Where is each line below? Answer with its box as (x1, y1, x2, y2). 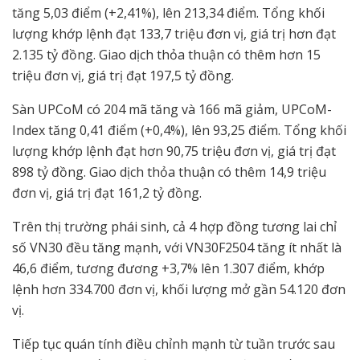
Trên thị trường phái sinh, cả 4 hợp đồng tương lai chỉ (12, 217, 337, 235)
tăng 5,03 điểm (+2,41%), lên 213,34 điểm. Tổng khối (12, 3, 325, 22)
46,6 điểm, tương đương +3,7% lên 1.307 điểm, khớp (12, 259, 325, 277)
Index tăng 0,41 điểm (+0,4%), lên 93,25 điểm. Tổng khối (12, 121, 346, 139)
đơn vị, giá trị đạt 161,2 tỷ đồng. (12, 183, 202, 202)
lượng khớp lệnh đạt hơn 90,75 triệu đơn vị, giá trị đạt (12, 141, 336, 160)
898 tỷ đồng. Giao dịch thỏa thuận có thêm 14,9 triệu (12, 162, 326, 181)
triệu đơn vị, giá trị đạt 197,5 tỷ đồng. (12, 66, 234, 84)
